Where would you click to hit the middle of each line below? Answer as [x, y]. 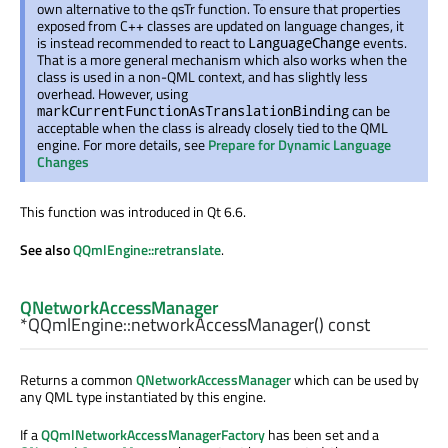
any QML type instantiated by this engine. [143, 397]
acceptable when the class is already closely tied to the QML [212, 127]
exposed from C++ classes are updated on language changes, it [220, 25]
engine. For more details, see [122, 144]
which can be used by [355, 380]
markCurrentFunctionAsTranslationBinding [193, 110]
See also [46, 249]
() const [342, 325]
